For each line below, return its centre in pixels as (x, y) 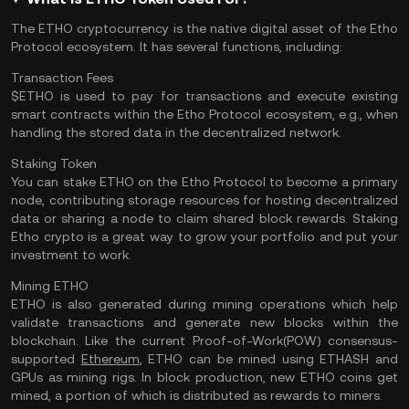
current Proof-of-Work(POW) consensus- (270, 341)
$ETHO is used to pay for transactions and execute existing (204, 96)
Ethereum (110, 359)
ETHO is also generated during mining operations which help (204, 304)
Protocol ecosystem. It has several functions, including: (177, 47)
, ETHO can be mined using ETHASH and (268, 359)
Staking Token (54, 163)
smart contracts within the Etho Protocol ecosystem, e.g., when (204, 114)
